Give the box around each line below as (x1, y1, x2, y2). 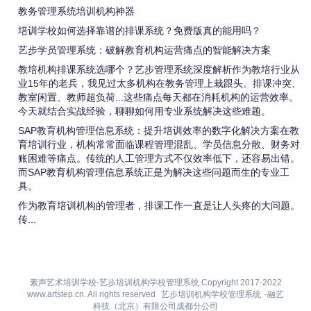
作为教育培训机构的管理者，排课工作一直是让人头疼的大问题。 (18, 199, 300, 211)
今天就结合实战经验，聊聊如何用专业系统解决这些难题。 (18, 105, 271, 117)
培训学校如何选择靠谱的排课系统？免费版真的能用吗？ (18, 24, 261, 36)
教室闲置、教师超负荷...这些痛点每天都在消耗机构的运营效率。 (18, 91, 299, 103)
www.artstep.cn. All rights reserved (27, 289, 158, 299)
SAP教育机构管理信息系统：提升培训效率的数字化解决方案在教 (18, 124, 299, 136)
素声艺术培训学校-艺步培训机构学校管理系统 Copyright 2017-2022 (29, 277, 282, 287)
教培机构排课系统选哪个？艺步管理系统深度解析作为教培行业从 (18, 63, 300, 75)
